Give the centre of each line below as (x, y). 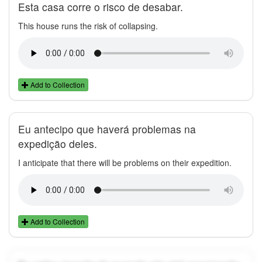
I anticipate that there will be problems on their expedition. (125, 162)
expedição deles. (58, 143)
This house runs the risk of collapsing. (88, 25)
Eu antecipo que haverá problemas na (107, 129)
